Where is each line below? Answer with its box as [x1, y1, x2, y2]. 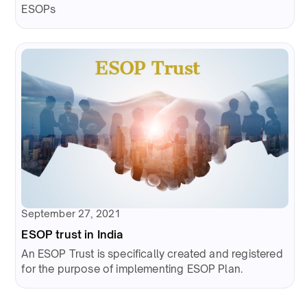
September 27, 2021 [21, 208, 121, 220]
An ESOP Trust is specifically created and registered [21, 247, 283, 261]
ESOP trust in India [21, 228, 123, 242]
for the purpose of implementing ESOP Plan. [21, 262, 243, 276]
